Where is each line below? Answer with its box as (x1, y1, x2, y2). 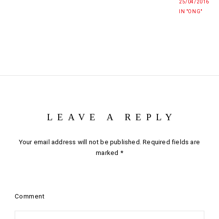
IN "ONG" (179, 8, 202, 14)
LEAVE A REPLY (46, 111, 177, 122)
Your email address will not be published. (19, 138, 142, 146)
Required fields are (141, 138, 200, 146)
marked (96, 149, 120, 156)
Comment (15, 193, 45, 200)
